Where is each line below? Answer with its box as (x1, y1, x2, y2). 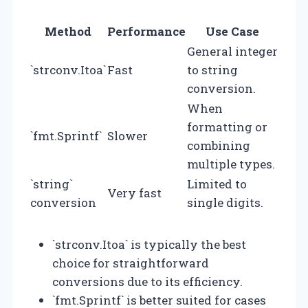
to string (187, 61, 238, 78)
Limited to (187, 175, 247, 192)
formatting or (187, 118, 267, 135)
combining (187, 137, 250, 153)
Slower (107, 127, 148, 144)
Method (45, 23, 91, 39)
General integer (187, 43, 278, 59)
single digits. (187, 194, 263, 210)
